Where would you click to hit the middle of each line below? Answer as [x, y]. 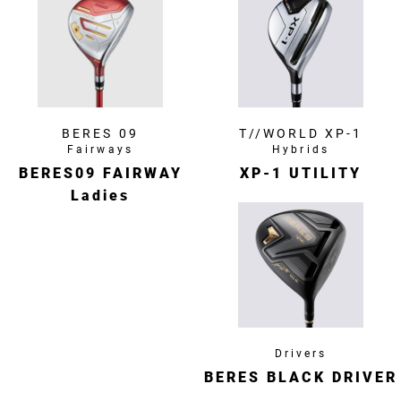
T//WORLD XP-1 [301, 134]
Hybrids [301, 150]
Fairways [100, 150]
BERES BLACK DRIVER [301, 378]
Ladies [100, 196]
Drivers [301, 354]
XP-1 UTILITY [301, 174]
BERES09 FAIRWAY [100, 174]
